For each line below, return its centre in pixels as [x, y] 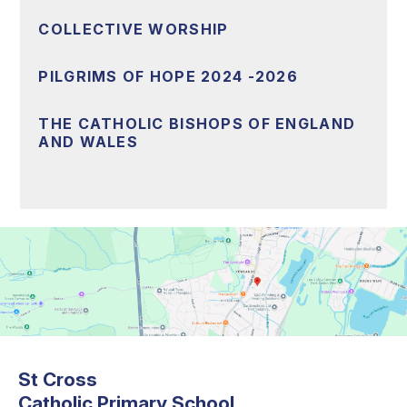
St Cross [58, 380]
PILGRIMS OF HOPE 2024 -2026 [168, 77]
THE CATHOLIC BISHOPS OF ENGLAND [197, 124]
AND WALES [88, 142]
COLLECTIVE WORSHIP [134, 30]
